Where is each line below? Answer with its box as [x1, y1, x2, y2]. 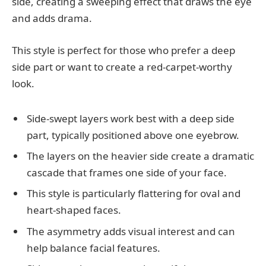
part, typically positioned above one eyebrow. [27, 128, 239, 142]
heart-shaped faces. [27, 203, 121, 217]
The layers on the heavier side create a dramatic [27, 148, 254, 163]
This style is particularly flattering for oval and [27, 186, 240, 201]
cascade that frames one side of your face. [27, 165, 227, 179]
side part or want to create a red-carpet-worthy [12, 59, 232, 74]
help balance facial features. [27, 240, 160, 255]
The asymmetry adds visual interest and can [27, 224, 235, 238]
